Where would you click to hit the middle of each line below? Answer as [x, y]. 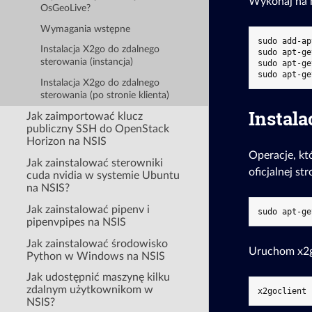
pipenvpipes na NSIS [77, 222]
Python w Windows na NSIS [96, 256]
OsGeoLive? [65, 9]
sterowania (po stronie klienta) [104, 95]
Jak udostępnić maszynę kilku [99, 278]
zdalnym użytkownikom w [90, 290]
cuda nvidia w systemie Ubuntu [103, 175]
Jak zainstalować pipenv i [88, 209]
